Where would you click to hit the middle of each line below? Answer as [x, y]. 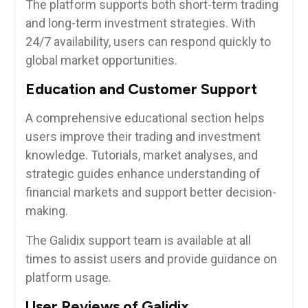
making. [46, 211]
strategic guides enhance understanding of [143, 174]
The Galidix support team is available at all [138, 240]
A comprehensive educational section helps [145, 118]
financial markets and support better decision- [151, 192]
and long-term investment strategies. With [140, 23]
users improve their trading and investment [143, 136]
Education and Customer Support [141, 89]
